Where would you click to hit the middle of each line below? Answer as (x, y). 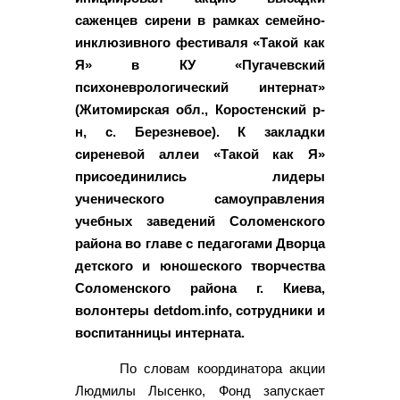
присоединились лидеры (200, 176)
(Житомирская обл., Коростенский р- (200, 109)
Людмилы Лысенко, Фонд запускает (200, 390)
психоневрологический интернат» (200, 87)
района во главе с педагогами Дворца (200, 243)
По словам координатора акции (222, 368)
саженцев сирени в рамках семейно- (200, 20)
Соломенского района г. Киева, (200, 287)
